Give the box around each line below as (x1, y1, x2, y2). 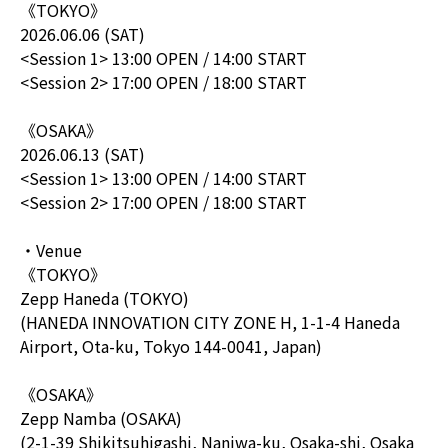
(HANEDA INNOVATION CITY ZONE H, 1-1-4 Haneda (20, 309, 400, 334)
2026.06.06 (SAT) (20, 21, 145, 46)
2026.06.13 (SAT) (20, 141, 145, 166)
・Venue (20, 237, 82, 262)
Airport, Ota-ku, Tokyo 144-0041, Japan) (20, 333, 322, 358)
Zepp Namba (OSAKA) (20, 405, 182, 430)
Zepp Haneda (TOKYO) (20, 285, 189, 310)
